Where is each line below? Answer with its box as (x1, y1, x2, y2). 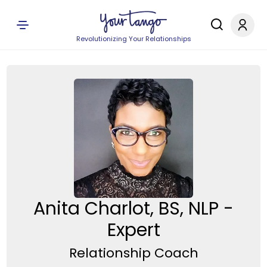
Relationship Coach (69, 243, 198, 262)
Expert (107, 218, 160, 243)
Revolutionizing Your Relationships (76, 34, 191, 44)
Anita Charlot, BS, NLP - (33, 196, 234, 221)
